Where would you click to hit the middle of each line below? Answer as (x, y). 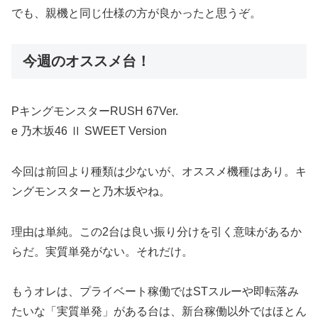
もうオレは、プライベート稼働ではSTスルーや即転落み (155, 292)
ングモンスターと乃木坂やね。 (91, 191)
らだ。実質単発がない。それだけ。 (102, 251)
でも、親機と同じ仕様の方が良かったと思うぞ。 (136, 13)
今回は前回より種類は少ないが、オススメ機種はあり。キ (159, 171)
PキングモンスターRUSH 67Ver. (95, 111)
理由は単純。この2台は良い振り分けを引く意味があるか (157, 231)
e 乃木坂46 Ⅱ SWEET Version (89, 131)
